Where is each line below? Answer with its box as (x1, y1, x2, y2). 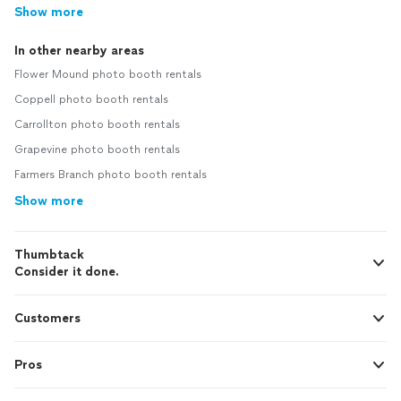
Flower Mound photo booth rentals (14, 68, 201, 81)
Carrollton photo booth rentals (14, 118, 180, 132)
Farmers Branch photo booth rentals (14, 168, 207, 182)
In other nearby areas (14, 43, 144, 59)
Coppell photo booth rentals (14, 93, 168, 107)
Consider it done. (14, 264, 119, 280)
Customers (14, 311, 81, 327)
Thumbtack (14, 247, 84, 263)
